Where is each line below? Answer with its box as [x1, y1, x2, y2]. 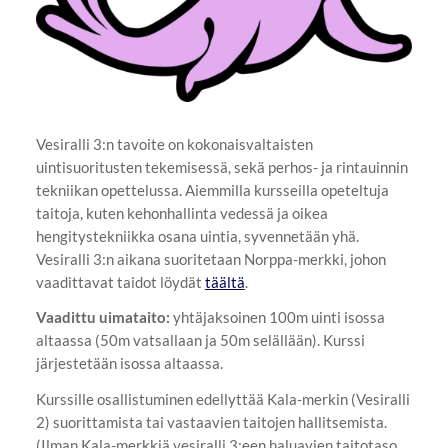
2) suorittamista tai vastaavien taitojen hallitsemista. [35, 413, 387, 432]
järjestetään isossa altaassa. [35, 354, 223, 373]
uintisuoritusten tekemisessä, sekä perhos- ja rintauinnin [35, 157, 408, 176]
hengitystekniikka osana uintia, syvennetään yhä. [35, 226, 359, 245]
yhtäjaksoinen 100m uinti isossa [169, 308, 385, 327]
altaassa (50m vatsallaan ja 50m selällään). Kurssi [35, 331, 365, 350]
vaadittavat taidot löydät [35, 272, 205, 291]
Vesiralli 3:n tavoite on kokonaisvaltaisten [35, 134, 313, 153]
